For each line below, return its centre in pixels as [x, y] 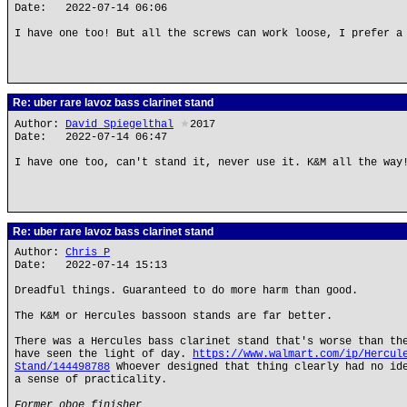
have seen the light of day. [104, 354]
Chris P [88, 253]
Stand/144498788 [62, 367]
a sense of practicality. [91, 380]
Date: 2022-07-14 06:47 [91, 137]
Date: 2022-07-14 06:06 [91, 8]
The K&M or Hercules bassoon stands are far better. [174, 316]
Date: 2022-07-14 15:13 [91, 265]
